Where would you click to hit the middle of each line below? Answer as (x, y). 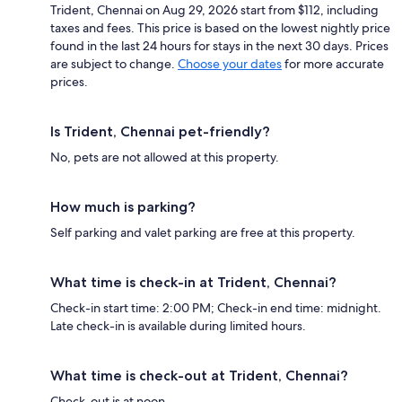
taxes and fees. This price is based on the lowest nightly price (220, 28)
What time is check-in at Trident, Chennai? (193, 283)
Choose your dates (230, 64)
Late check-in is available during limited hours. (178, 326)
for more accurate (333, 64)
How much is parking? (123, 207)
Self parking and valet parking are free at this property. (203, 233)
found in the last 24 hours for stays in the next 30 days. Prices (219, 46)
